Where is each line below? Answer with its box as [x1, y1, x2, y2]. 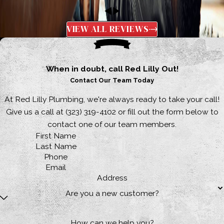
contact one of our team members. [47, 119, 176, 129]
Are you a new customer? [65, 188, 159, 198]
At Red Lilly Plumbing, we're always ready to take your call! [4, 94, 219, 104]
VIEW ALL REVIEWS [66, 23, 149, 35]
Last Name [35, 141, 76, 151]
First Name [35, 130, 76, 140]
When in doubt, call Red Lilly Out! [45, 63, 178, 73]
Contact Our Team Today [70, 76, 154, 84]
